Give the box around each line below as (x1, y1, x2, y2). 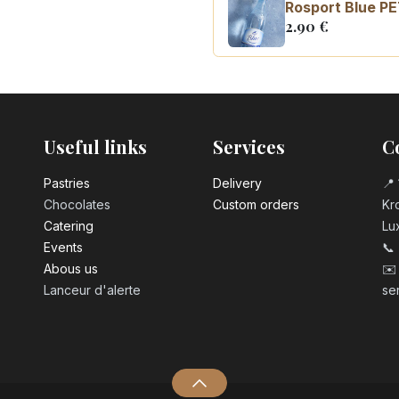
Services (213, 134, 285, 159)
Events (44, 240, 83, 256)
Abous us (44, 261, 98, 277)
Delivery (213, 175, 262, 191)
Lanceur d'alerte (44, 282, 141, 298)
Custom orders (213, 197, 299, 213)
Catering (44, 218, 94, 234)
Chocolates (44, 197, 110, 213)
